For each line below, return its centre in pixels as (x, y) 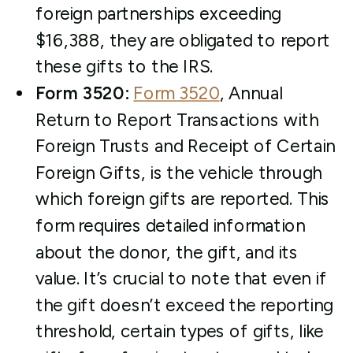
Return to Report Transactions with (177, 120)
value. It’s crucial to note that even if (181, 279)
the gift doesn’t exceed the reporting (184, 305)
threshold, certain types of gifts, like (179, 331)
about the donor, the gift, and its (167, 252)
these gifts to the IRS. (124, 67)
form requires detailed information (170, 226)
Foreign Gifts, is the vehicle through (178, 173)
